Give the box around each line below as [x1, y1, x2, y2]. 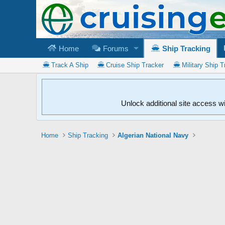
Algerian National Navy [118, 131, 189, 139]
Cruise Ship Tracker [106, 61, 164, 69]
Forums [100, 44, 129, 53]
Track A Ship [51, 61, 88, 69]
